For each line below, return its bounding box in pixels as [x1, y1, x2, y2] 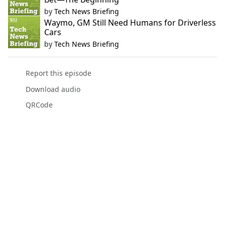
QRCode [25, 99, 53, 109]
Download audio [25, 84, 80, 94]
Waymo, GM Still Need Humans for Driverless [44, 17, 216, 29]
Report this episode [25, 68, 91, 78]
